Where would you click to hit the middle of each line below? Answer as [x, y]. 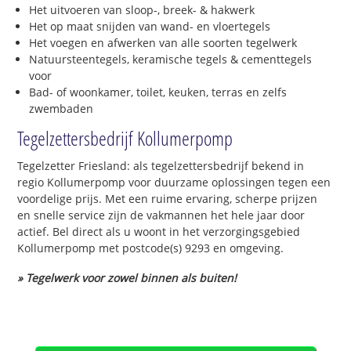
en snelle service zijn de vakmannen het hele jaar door [161, 215]
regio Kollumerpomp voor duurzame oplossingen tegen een [174, 182]
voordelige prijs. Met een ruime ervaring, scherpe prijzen [168, 198]
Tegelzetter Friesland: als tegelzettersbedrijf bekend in [161, 165]
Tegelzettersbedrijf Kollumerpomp [125, 138]
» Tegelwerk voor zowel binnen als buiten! [127, 277]
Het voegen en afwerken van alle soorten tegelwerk [163, 42]
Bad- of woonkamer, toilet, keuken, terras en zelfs [158, 92]
